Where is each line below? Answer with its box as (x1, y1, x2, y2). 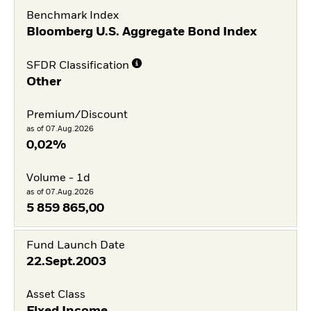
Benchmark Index (26, 10, 119, 22)
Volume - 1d (26, 172, 90, 184)
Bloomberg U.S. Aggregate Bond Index (26, 25, 257, 38)
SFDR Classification (26, 60, 129, 72)
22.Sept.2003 (26, 255, 106, 269)
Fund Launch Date (26, 240, 125, 252)
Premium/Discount (26, 110, 128, 121)
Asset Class (26, 289, 85, 301)
